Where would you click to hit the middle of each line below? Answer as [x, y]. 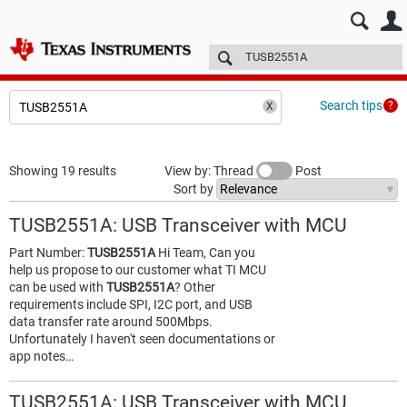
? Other [195, 287]
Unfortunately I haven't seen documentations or [142, 339]
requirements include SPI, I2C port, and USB [131, 304]
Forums [184, 61]
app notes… [41, 356]
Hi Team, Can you [205, 253]
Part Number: [48, 253]
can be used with [58, 287]
